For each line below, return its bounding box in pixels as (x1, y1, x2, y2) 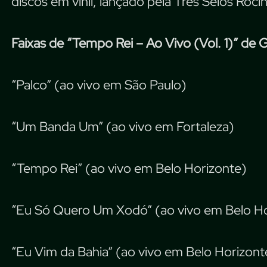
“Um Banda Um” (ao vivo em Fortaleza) (11, 117, 234, 135)
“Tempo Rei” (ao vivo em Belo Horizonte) (11, 159, 247, 177)
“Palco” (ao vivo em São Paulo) (11, 76, 187, 94)
